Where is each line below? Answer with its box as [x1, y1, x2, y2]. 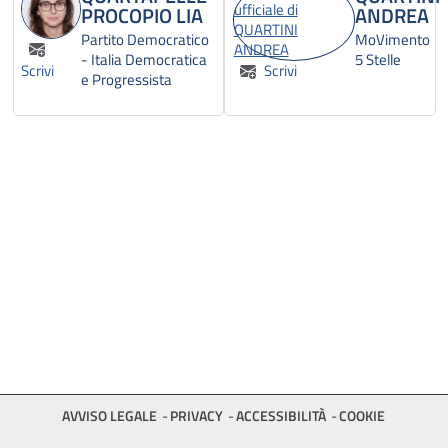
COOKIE [338, 405, 385, 426]
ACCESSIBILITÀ [235, 405, 326, 426]
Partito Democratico [81, 28, 209, 52]
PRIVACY [169, 405, 223, 426]
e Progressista [81, 68, 172, 92]
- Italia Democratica [81, 48, 207, 72]
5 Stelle [354, 48, 401, 72]
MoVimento [354, 28, 430, 52]
